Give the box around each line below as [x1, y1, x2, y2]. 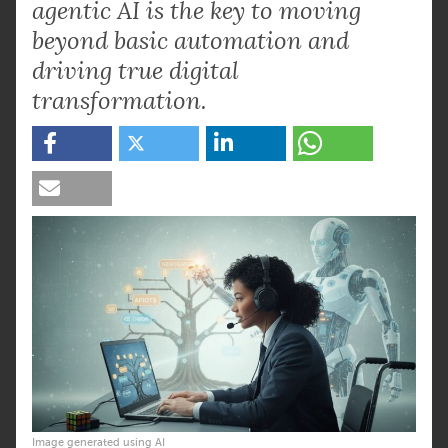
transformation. [32, 85, 207, 116]
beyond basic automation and [32, 25, 349, 56]
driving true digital [32, 55, 239, 86]
